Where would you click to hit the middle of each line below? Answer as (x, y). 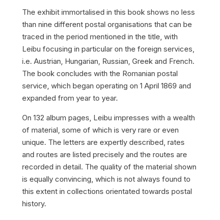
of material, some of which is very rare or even (100, 130)
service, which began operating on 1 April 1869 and (106, 86)
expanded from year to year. (70, 98)
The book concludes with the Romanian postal (100, 73)
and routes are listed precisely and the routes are (104, 154)
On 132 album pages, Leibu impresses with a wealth (108, 118)
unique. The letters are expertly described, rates (103, 142)
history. (34, 204)
